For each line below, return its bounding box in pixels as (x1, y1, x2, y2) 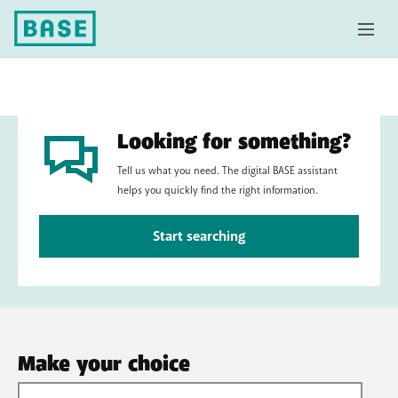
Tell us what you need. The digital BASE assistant (117, 164, 338, 178)
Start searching (153, 227, 245, 245)
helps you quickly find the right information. (117, 184, 318, 197)
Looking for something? (117, 128, 352, 156)
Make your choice (18, 350, 190, 378)
